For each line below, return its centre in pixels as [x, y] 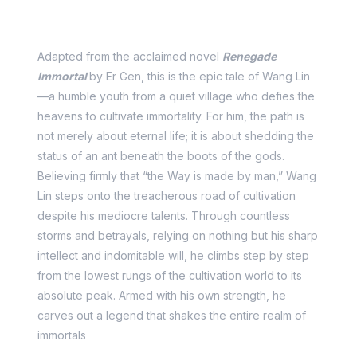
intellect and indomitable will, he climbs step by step [173, 255]
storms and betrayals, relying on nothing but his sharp [178, 235]
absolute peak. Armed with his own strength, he [162, 295]
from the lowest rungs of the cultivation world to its [170, 275]
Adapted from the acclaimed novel [130, 56]
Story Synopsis [88, 29]
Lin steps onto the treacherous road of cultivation [167, 196]
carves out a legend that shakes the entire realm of [172, 315]
